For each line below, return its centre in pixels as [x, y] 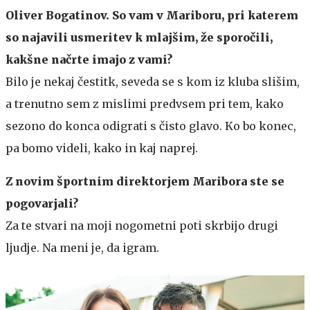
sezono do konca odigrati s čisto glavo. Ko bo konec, [151, 126]
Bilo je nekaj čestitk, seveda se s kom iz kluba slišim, [153, 81]
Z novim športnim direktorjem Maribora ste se [145, 181]
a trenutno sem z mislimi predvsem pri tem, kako [145, 103]
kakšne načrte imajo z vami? [89, 59]
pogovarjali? [42, 203]
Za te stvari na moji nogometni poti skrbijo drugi [142, 225]
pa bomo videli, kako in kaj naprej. [102, 148]
